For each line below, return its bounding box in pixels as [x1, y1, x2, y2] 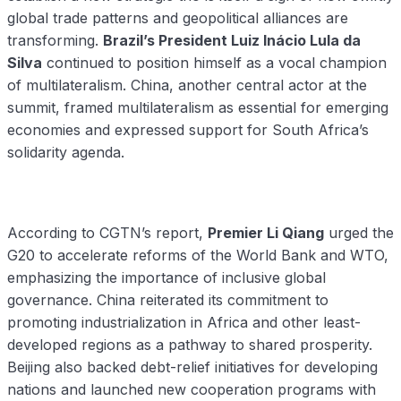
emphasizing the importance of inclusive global [7, 269, 326, 287]
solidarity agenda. [7, 143, 124, 162]
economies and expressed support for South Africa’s [7, 121, 369, 140]
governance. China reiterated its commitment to [7, 291, 328, 310]
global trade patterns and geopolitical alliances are [7, 9, 348, 28]
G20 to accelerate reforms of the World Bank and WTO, [7, 246, 388, 265]
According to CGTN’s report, [7, 224, 208, 243]
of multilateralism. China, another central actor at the [7, 76, 367, 95]
